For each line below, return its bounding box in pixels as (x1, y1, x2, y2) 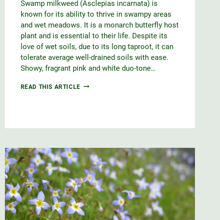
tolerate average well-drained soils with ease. (20, 53, 168, 62)
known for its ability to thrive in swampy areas (20, 9, 171, 19)
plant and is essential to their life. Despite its (20, 31, 167, 40)
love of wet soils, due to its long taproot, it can (20, 42, 173, 51)
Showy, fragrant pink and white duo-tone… (20, 63, 156, 73)
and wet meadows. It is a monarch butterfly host (20, 20, 179, 29)
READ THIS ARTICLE (20, 83, 81, 90)
